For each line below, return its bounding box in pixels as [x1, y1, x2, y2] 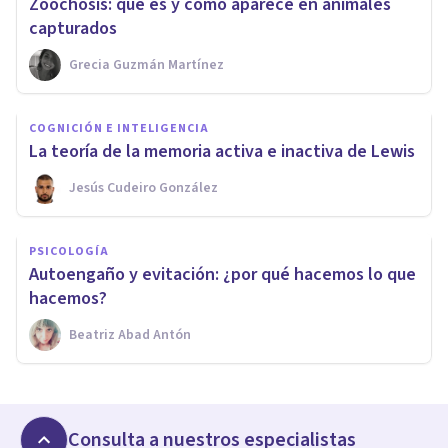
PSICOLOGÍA [29, 242, 109, 260]
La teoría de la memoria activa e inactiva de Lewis [29, 138, 415, 164]
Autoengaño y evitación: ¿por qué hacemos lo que [29, 261, 416, 287]
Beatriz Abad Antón [69, 324, 191, 345]
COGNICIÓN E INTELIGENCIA [29, 119, 209, 137]
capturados [29, 15, 117, 41]
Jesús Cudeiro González [69, 177, 218, 198]
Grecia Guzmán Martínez [69, 54, 224, 75]
